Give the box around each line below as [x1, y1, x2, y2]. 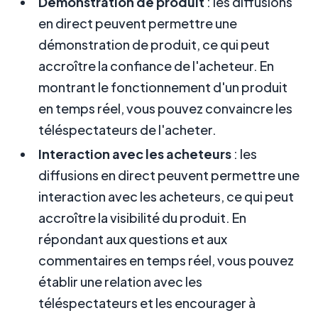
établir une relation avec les [38, 273, 202, 290]
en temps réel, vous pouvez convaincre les [38, 100, 292, 117]
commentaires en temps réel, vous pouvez [38, 252, 294, 269]
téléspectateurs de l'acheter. [38, 121, 216, 138]
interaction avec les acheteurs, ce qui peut [38, 188, 294, 205]
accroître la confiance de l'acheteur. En [38, 57, 274, 75]
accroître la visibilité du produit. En [38, 209, 246, 226]
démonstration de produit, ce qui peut [38, 36, 270, 53]
